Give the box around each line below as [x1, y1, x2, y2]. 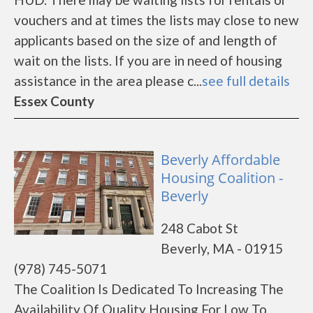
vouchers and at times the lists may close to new [14, 12, 299, 28]
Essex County [14, 93, 94, 109]
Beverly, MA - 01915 [161, 240, 283, 256]
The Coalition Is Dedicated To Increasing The [14, 281, 284, 297]
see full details [202, 73, 290, 89]
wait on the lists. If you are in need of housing [14, 52, 282, 68]
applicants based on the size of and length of [14, 32, 277, 48]
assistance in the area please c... [14, 73, 202, 89]
